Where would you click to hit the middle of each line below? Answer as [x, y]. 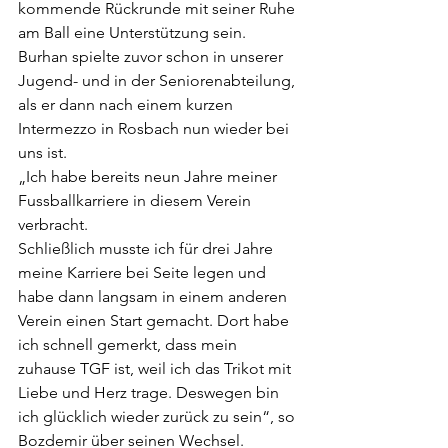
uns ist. [42, 152]
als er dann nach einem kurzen [127, 104]
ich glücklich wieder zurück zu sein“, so [158, 416]
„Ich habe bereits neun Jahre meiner [149, 176]
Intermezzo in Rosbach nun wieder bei [155, 128]
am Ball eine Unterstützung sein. [132, 32]
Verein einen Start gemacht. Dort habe [155, 320]
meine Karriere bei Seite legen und [144, 272]
